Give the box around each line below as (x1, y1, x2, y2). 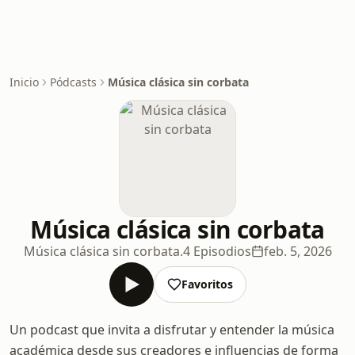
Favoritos (181, 277, 233, 292)
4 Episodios (182, 242, 251, 260)
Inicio (10, 74, 39, 90)
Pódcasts (50, 74, 97, 90)
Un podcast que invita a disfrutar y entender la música (10, 321, 334, 338)
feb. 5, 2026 (263, 242, 332, 260)
